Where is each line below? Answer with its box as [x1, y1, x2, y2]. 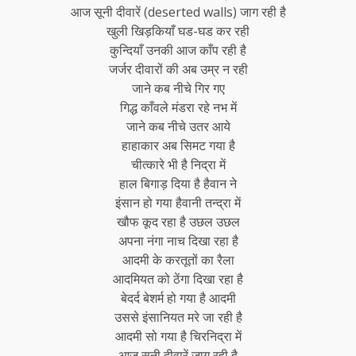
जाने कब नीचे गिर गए [131, 79, 225, 97]
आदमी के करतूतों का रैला [122, 251, 234, 269]
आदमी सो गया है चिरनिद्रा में [114, 327, 242, 345]
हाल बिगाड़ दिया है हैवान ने [119, 175, 237, 192]
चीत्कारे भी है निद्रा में [130, 156, 226, 173]
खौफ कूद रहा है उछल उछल [116, 213, 240, 230]
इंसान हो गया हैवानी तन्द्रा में [115, 194, 241, 211]
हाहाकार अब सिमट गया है [121, 137, 235, 154]
